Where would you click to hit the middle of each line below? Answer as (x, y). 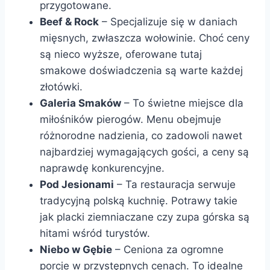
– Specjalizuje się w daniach (168, 21)
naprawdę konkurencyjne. (102, 168)
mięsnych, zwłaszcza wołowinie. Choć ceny (145, 38)
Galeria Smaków (80, 103)
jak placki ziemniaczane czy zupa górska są (145, 217)
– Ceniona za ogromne (168, 249)
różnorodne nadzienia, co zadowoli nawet (141, 135)
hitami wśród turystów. (95, 233)
